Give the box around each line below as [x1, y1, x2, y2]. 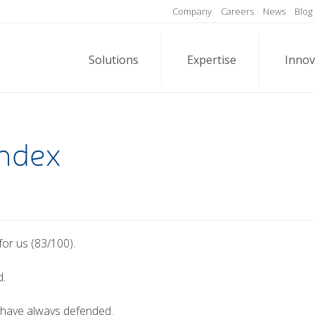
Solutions [89, 52, 139, 67]
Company [172, 4, 212, 18]
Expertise [187, 52, 236, 67]
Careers [220, 4, 254, 18]
